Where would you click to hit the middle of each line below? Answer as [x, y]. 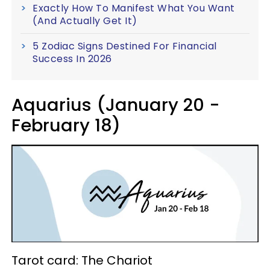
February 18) [66, 125]
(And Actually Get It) [85, 20]
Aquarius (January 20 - [116, 105]
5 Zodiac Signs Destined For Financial [125, 46]
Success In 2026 [72, 58]
